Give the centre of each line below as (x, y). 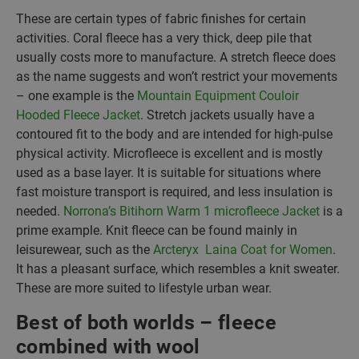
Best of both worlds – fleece (146, 323)
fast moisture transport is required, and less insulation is (174, 192)
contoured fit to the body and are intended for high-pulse (174, 134)
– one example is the (77, 96)
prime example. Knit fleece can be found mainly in (157, 230)
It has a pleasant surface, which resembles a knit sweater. (178, 269)
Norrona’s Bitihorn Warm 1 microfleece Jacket (192, 211)
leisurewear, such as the (85, 250)
